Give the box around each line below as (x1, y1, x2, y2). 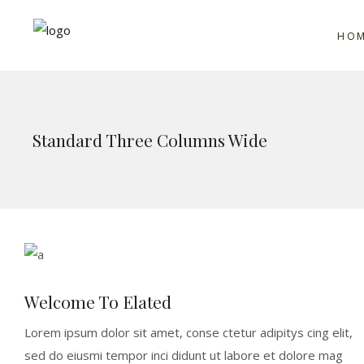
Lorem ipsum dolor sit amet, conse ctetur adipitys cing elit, (24, 323, 353, 340)
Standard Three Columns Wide (32, 128, 267, 151)
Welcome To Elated (24, 289, 171, 313)
